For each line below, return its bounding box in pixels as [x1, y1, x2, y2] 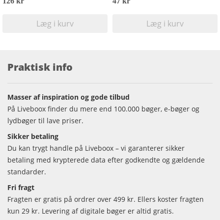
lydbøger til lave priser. [7, 116, 83, 125]
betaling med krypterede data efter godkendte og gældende [7, 155, 205, 165]
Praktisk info [7, 60, 73, 74]
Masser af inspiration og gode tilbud [7, 92, 130, 102]
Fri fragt [7, 183, 34, 192]
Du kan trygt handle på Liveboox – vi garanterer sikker [7, 143, 185, 153]
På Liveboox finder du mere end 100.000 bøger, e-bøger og [7, 104, 199, 113]
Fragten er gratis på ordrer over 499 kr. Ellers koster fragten [7, 194, 204, 204]
